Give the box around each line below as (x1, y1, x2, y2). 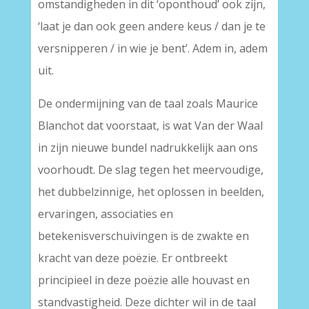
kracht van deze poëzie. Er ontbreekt (37, 250, 228, 266)
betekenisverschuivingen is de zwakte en (37, 228, 249, 243)
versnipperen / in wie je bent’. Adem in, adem (37, 41, 268, 56)
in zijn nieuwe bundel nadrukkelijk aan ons (37, 140, 258, 155)
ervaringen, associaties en (37, 206, 173, 221)
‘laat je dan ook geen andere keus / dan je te (37, 19, 266, 34)
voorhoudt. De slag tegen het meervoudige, (37, 162, 263, 177)
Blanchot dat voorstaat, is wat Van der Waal (37, 118, 263, 133)
